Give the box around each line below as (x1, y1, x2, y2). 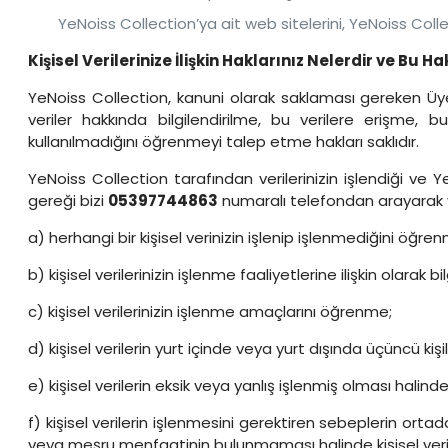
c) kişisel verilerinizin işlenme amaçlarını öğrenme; (28, 301, 392, 322)
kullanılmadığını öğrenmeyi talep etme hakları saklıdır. (28, 131, 419, 152)
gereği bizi (28, 190, 108, 211)
